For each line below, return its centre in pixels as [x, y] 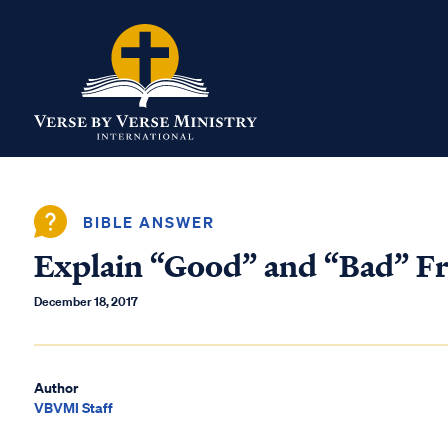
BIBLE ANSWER [149, 221]
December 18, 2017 [86, 301]
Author [56, 387]
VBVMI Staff [73, 407]
